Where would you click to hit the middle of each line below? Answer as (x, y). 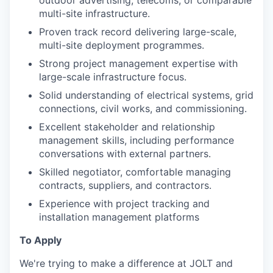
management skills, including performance (136, 140)
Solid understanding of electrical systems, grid (146, 95)
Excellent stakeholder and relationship (127, 126)
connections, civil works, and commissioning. (143, 108)
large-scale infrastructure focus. (113, 76)
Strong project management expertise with (138, 63)
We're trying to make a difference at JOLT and (126, 263)
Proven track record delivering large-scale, (138, 31)
